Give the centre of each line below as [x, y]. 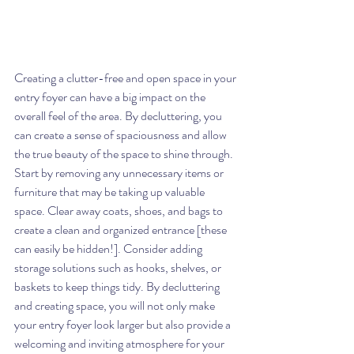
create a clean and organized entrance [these [122, 229]
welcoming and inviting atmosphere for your [121, 343]
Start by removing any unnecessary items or [120, 172]
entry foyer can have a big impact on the [111, 96]
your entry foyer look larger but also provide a [124, 324]
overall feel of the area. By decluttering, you [119, 115]
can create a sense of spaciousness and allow [122, 134]
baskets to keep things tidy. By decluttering [118, 286]
